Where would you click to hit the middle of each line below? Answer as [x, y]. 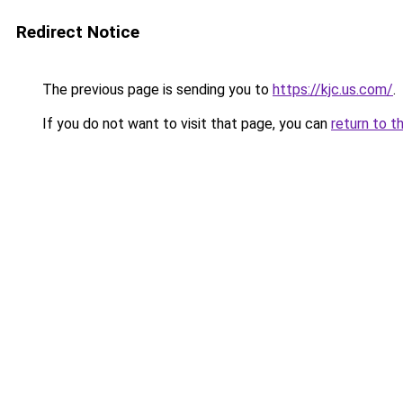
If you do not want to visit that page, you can [185, 124]
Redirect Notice [78, 32]
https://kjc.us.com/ [333, 90]
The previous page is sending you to [156, 90]
